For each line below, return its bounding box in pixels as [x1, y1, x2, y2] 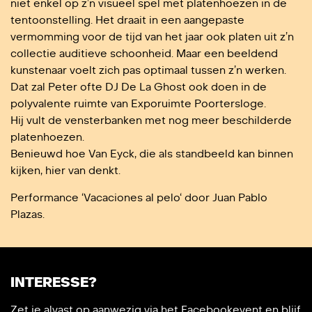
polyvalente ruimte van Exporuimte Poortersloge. [10, 97, 266, 110]
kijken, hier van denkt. [10, 164, 120, 177]
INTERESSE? [10, 274, 97, 291]
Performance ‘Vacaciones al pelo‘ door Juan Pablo [10, 191, 267, 204]
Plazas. [10, 208, 45, 221]
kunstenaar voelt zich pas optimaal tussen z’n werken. [10, 63, 286, 77]
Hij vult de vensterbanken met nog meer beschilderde [10, 114, 292, 127]
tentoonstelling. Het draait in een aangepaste [10, 13, 244, 26]
